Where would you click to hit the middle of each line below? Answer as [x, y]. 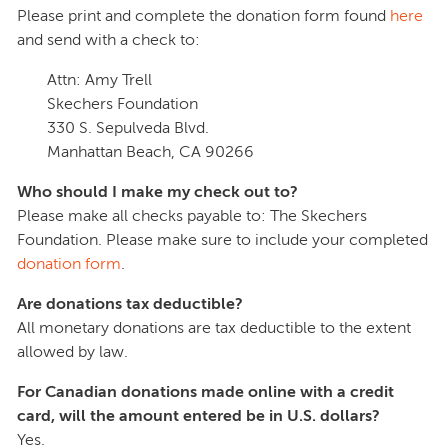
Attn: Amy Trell [99, 80]
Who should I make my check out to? [157, 192]
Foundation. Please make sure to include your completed [222, 240]
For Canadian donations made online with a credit [205, 392]
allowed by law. [72, 352]
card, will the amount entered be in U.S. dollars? [198, 416]
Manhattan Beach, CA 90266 [150, 152]
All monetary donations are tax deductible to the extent [214, 328]
